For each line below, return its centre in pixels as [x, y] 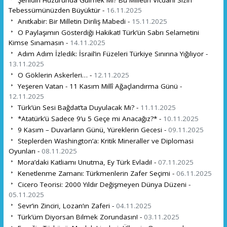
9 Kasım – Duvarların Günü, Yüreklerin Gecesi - [92, 129]
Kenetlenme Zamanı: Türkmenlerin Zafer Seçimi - [96, 173]
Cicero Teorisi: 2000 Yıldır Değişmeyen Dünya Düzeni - [103, 184]
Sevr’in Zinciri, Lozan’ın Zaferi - [66, 205]
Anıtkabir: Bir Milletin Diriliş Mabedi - [73, 21]
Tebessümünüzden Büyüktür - [57, 10]
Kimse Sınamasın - [39, 42]
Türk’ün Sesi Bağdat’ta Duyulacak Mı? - [78, 107]
